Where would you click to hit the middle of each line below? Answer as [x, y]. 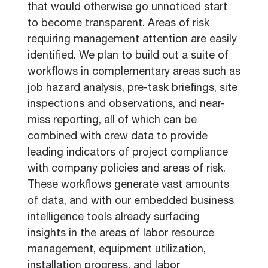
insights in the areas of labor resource [121, 234]
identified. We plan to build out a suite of [128, 56]
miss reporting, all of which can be [112, 121]
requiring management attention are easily [132, 40]
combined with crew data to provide [118, 137]
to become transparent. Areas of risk [118, 24]
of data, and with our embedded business [131, 202]
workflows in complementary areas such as [134, 72]
